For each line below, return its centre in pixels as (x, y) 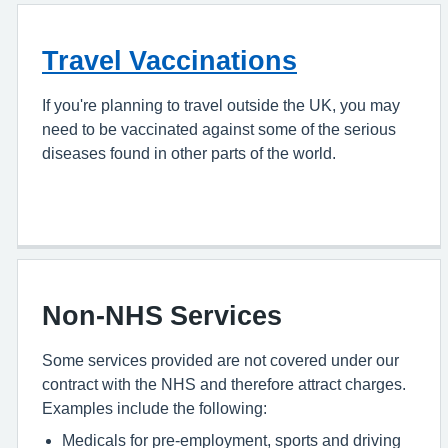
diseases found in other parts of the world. (189, 153)
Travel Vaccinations (169, 60)
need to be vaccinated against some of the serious (219, 129)
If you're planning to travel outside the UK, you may (221, 105)
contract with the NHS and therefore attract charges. (224, 384)
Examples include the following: (154, 408)
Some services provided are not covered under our (220, 360)
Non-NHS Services (162, 315)
